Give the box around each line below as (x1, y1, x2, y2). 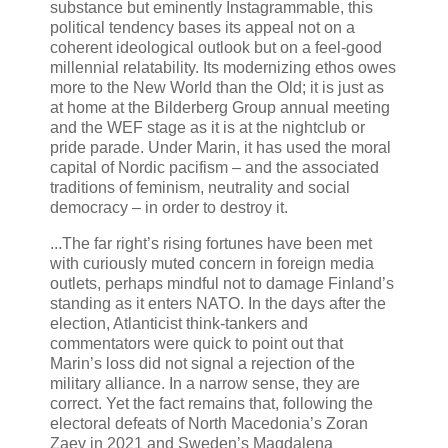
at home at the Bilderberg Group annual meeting (50, 99, 390, 117)
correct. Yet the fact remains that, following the (50, 395, 373, 413)
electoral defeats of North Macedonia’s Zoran (50, 415, 368, 433)
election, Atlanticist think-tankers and (50, 315, 308, 333)
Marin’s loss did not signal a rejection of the (50, 355, 355, 373)
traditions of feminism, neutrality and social (50, 179, 350, 197)
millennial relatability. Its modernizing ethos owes (50, 59, 396, 77)
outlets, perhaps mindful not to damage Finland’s (50, 275, 394, 293)
